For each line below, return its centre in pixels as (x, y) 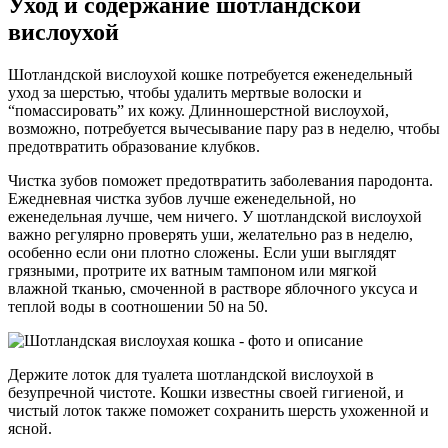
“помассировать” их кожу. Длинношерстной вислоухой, (198, 111)
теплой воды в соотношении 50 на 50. (138, 307)
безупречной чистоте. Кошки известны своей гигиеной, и (206, 393)
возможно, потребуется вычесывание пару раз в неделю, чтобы (224, 129)
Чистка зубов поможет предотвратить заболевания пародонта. (220, 181)
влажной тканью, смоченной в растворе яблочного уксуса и (213, 289)
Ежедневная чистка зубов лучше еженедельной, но (182, 199)
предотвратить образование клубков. (134, 147)
